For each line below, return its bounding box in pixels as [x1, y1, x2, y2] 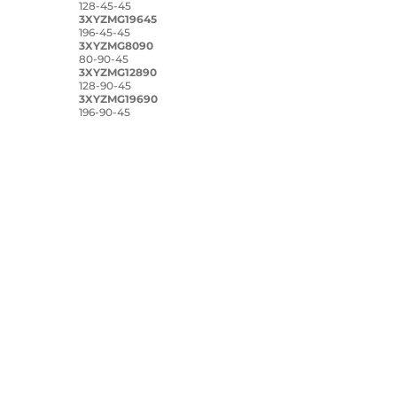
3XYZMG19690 [79, 91, 159, 105]
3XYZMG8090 [79, 38, 154, 52]
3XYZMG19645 [79, 12, 158, 26]
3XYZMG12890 [79, 65, 158, 79]
